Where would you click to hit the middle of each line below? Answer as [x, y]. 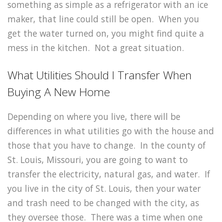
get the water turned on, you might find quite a [106, 33]
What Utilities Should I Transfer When [100, 75]
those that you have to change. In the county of [107, 145]
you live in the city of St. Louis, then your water [104, 188]
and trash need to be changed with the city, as [103, 202]
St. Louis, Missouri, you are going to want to [98, 159]
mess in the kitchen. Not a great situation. [96, 48]
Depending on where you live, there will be [94, 116]
